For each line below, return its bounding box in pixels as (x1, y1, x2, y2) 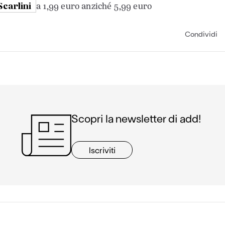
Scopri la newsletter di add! (71, 111, 204, 125)
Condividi (185, 29, 218, 38)
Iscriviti (88, 145, 116, 155)
